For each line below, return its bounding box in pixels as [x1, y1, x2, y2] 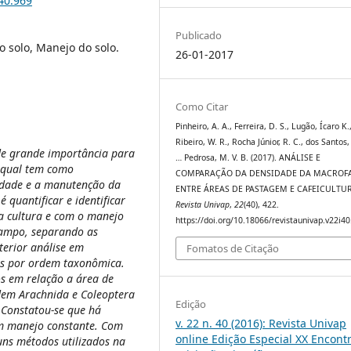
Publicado [175, 28, 223, 43]
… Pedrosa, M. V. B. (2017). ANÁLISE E [175, 152, 321, 164]
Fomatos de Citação [186, 241, 280, 255]
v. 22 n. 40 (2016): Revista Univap [175, 315, 347, 331]
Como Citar [175, 100, 229, 114]
